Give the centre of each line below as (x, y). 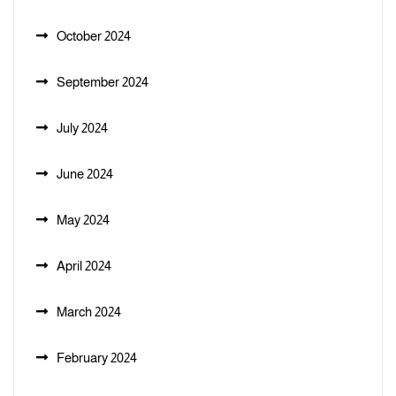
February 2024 (97, 358)
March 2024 (89, 312)
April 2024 (84, 266)
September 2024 (103, 82)
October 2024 (94, 36)
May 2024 (83, 220)
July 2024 (82, 128)
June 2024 (85, 174)
